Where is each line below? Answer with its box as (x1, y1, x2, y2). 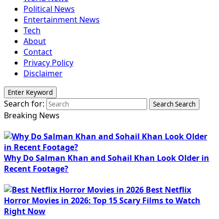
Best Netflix (146, 184, 191, 196)
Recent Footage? (4, 163, 68, 174)
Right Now (4, 206, 45, 217)
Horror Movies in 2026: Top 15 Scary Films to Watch (4, 195, 200, 206)
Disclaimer (23, 67, 63, 79)
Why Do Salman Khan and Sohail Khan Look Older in (4, 152, 209, 163)
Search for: (4, 98, 44, 109)
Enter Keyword (8, 88, 53, 97)
